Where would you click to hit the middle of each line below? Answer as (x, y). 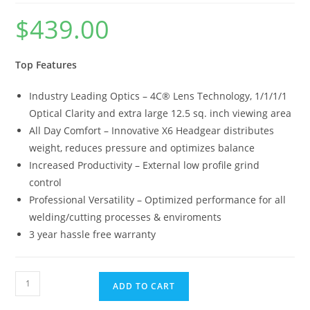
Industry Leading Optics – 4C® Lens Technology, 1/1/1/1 (158, 95)
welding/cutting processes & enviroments (126, 217)
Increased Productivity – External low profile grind (145, 165)
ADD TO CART (144, 286)
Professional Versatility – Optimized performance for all (158, 199)
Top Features (46, 64)
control (46, 182)
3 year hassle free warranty (93, 234)
